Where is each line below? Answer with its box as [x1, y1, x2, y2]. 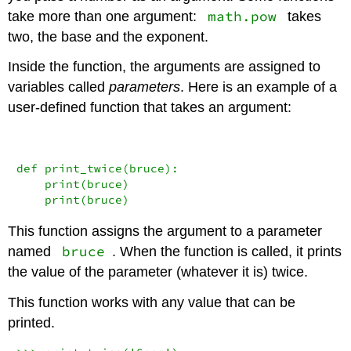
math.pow [208, 7, 277, 25]
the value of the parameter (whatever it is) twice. [8, 263, 309, 280]
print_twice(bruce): [37, 161, 179, 175]
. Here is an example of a [180, 79, 338, 96]
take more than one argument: [8, 8, 201, 24]
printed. [8, 314, 56, 331]
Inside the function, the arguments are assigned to [8, 59, 321, 75]
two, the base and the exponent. [8, 28, 209, 45]
